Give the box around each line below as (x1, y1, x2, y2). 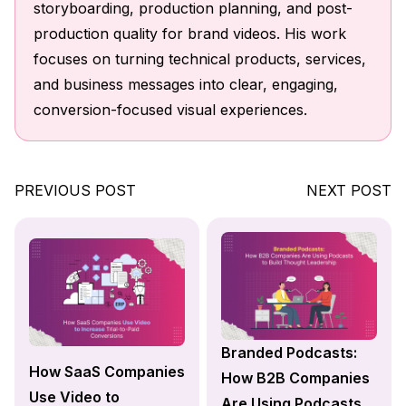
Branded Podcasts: (221, 343, 357, 362)
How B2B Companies (221, 368, 370, 387)
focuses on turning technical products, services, (34, 49, 366, 68)
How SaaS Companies (29, 362, 185, 381)
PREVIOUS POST (14, 180, 136, 199)
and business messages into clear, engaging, (34, 74, 338, 93)
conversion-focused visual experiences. (34, 100, 307, 119)
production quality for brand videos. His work (34, 24, 346, 43)
